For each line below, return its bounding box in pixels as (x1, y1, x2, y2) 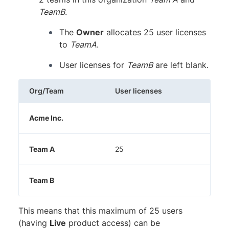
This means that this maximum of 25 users (18, 205, 182, 216)
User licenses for (59, 60, 127, 71)
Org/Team (29, 86, 64, 96)
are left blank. (153, 60, 209, 71)
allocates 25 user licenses (104, 27, 206, 38)
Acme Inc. (29, 113, 63, 123)
